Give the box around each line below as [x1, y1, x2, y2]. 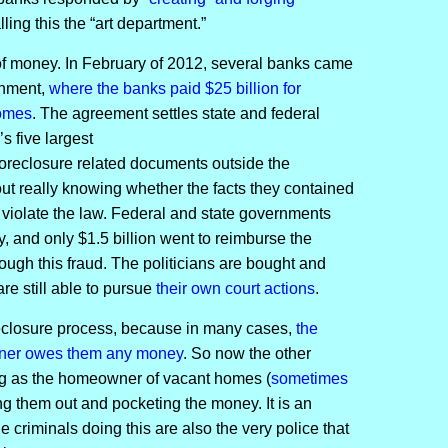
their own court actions [151, 280, 315, 297]
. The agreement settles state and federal [31, 105, 320, 122]
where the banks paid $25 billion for [48, 80, 301, 97]
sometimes [270, 370, 348, 387]
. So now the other [182, 345, 311, 362]
